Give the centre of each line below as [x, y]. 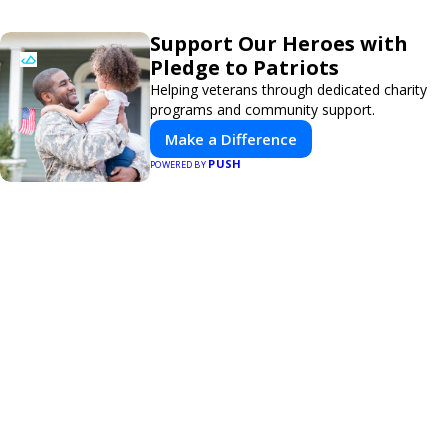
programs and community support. [262, 109]
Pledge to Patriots [244, 67]
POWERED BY [179, 164]
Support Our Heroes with [279, 43]
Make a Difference [231, 139]
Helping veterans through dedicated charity [288, 89]
